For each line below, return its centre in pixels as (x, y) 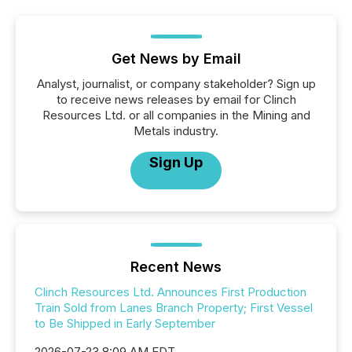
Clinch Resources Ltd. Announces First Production (170, 292)
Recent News (176, 267)
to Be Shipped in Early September (125, 323)
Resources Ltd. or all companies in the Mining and (176, 115)
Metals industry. (176, 131)
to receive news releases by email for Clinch (176, 99)
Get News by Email (176, 59)
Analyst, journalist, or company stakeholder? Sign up (176, 84)
